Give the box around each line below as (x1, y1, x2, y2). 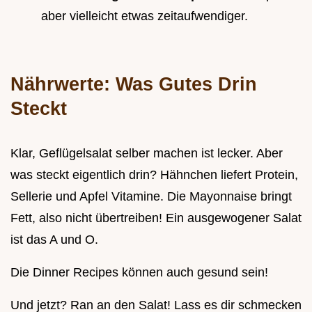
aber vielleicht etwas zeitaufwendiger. (41, 8, 248, 23)
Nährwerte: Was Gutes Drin (10, 72, 257, 95)
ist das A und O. (10, 232, 98, 247)
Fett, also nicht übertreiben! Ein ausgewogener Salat (10, 210, 302, 225)
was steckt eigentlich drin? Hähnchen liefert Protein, (10, 167, 298, 182)
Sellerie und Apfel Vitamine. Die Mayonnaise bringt (10, 189, 292, 203)
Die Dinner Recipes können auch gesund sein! (10, 265, 268, 279)
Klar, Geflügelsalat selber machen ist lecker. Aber (10, 146, 283, 160)
